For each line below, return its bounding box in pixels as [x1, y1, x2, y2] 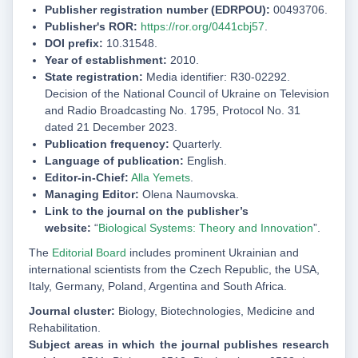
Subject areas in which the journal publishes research [29, 338, 329, 352]
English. [184, 154, 227, 168]
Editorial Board [52, 246, 126, 260]
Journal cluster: [29, 304, 115, 318]
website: [45, 221, 91, 235]
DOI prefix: [45, 37, 106, 50]
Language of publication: [45, 154, 184, 168]
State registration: [45, 70, 143, 84]
